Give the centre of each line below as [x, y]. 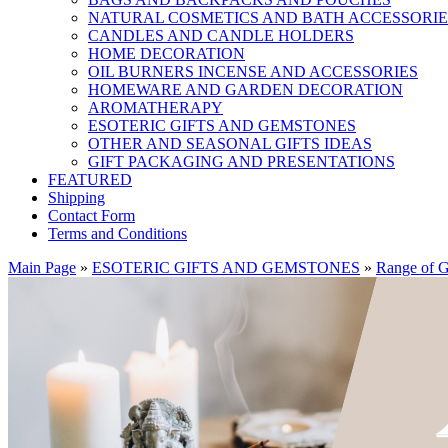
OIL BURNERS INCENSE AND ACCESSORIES [253, 71]
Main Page [42, 267]
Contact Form [91, 215]
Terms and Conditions [117, 233]
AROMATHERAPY [155, 107]
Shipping [76, 197]
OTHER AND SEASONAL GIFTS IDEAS [230, 143]
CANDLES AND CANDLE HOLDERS [221, 35]
